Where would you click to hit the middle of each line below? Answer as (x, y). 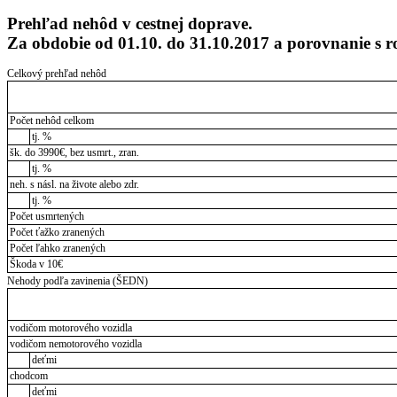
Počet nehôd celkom (51, 121)
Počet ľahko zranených (57, 249)
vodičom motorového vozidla (70, 328)
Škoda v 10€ (36, 265)
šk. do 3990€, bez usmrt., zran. (74, 153)
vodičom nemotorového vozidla (75, 344)
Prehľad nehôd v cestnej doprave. (130, 24)
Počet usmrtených (47, 217)
